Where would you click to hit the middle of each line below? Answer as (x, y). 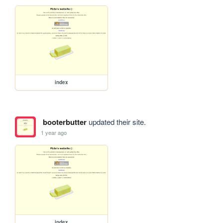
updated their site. (116, 122)
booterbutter (64, 122)
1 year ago (54, 132)
